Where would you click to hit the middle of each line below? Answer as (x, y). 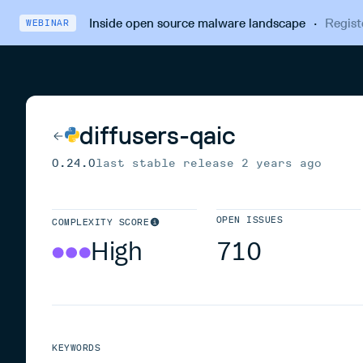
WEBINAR (48, 23)
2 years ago (282, 163)
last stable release (169, 163)
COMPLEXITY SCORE (101, 222)
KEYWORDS (77, 348)
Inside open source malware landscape (197, 23)
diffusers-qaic (158, 135)
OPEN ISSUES (250, 220)
